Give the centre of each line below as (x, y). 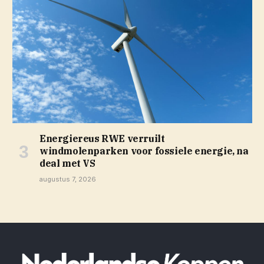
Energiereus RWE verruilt (102, 139)
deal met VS (67, 164)
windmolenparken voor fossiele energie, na (144, 151)
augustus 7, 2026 (68, 179)
